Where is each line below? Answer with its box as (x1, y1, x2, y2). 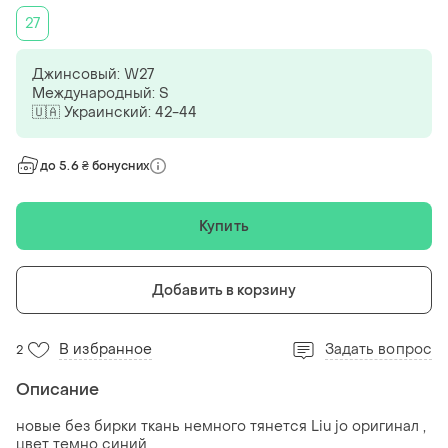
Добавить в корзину (152, 280, 296, 300)
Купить (199, 216, 249, 236)
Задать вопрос (324, 340, 432, 360)
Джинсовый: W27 (32, 65, 154, 85)
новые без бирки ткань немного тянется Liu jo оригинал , (16, 417, 426, 437)
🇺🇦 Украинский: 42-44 (32, 103, 197, 123)
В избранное (59, 340, 153, 360)
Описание (16, 379, 99, 401)
